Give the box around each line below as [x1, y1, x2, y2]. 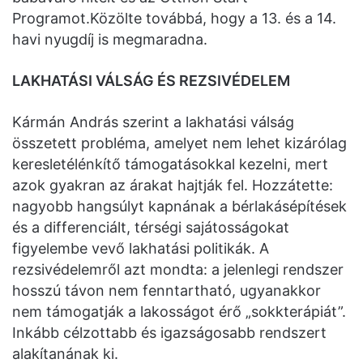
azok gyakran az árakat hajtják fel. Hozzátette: [12, 176, 333, 194]
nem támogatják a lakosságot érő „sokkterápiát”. [12, 302, 346, 320]
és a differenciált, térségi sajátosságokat [12, 218, 289, 236]
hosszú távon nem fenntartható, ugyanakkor [12, 281, 321, 299]
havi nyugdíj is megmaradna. [12, 30, 207, 48]
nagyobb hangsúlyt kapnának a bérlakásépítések [12, 197, 347, 215]
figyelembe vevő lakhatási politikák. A [12, 239, 269, 257]
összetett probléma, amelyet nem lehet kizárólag [12, 134, 347, 152]
